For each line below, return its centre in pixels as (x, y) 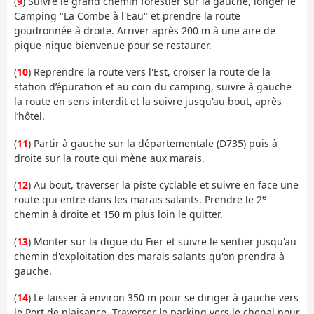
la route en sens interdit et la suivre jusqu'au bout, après (148, 102)
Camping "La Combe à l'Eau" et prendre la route (127, 15)
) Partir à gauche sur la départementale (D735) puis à (153, 143)
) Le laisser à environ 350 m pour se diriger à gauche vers (163, 298)
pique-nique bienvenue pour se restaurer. (113, 45)
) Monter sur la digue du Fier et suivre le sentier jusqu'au (162, 241)
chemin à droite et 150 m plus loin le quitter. (118, 214)
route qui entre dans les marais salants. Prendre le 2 (138, 200)
